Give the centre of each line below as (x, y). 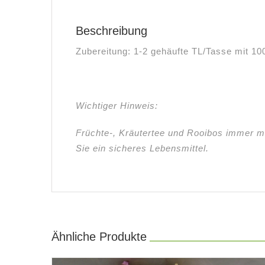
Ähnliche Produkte (99, 236)
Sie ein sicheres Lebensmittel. (142, 148)
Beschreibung (112, 30)
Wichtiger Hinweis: (117, 105)
